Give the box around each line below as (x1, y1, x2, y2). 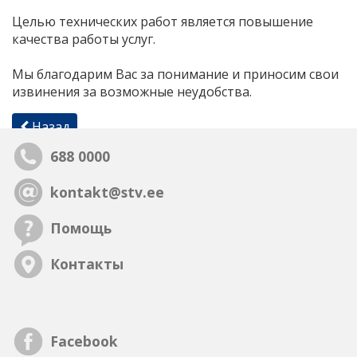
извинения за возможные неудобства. (12, 82, 252, 100)
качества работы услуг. (12, 29, 159, 48)
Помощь (50, 218, 112, 238)
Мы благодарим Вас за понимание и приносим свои (12, 65, 339, 83)
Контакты (50, 254, 124, 274)
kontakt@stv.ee (50, 182, 165, 202)
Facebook (50, 331, 119, 351)
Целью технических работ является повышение (12, 12, 313, 30)
